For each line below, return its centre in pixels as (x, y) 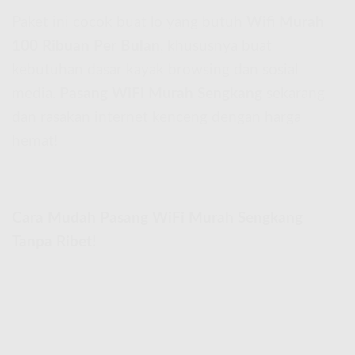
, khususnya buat (216, 47)
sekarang (294, 94)
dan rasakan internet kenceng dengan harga (157, 118)
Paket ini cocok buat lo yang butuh (129, 23)
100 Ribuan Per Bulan (86, 47)
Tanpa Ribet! (54, 242)
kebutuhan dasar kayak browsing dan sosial (155, 71)
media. (36, 94)
